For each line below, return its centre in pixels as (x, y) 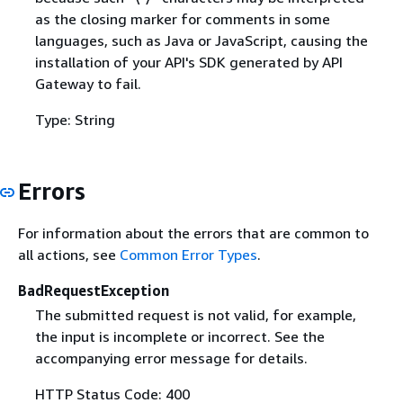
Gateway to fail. (88, 83)
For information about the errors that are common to (193, 233)
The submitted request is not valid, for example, (195, 315)
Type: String (75, 119)
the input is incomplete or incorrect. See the (179, 337)
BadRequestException (94, 291)
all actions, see (69, 255)
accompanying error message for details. (171, 358)
